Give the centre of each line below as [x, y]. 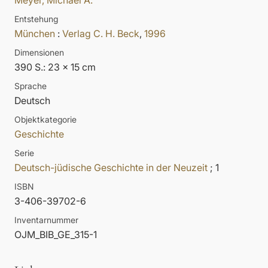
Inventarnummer [46, 220]
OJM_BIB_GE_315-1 [56, 235]
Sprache [31, 86]
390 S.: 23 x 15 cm [55, 67]
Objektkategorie [45, 120]
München [35, 34]
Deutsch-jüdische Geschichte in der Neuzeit [111, 168]
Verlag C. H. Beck [101, 34]
